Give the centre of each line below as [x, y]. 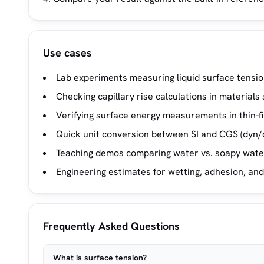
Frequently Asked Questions [111, 226]
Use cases [67, 53]
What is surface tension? [100, 258]
